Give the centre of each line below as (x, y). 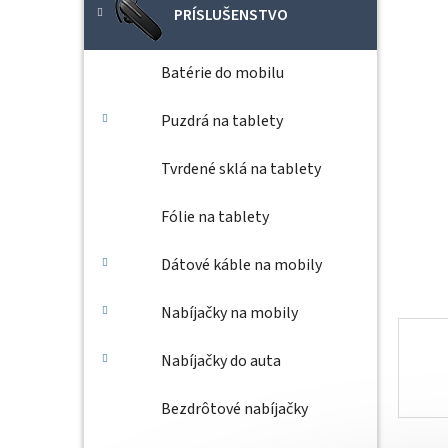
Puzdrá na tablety (222, 121)
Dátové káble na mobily (241, 265)
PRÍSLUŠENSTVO (231, 15)
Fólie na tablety (215, 217)
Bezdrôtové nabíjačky (234, 409)
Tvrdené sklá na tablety (241, 169)
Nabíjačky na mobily (229, 313)
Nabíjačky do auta (221, 361)
